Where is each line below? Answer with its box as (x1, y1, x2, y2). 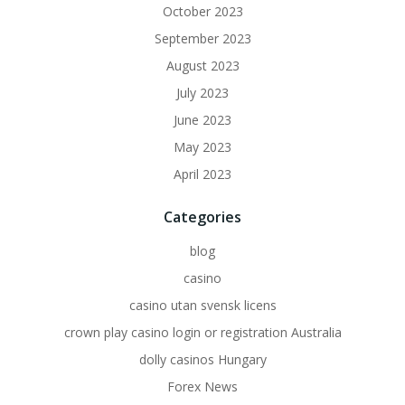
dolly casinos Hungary (138, 351, 267, 368)
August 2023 (165, 57, 240, 74)
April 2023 (174, 165, 231, 183)
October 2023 (162, 3, 243, 20)
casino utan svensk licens (128, 297, 277, 314)
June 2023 (174, 111, 231, 128)
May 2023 (174, 138, 231, 155)
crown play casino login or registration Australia (63, 324, 342, 341)
